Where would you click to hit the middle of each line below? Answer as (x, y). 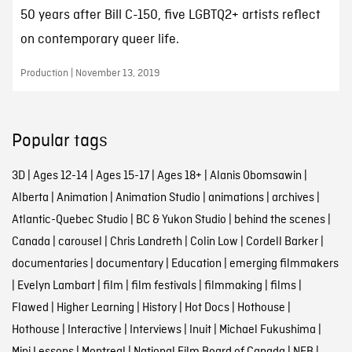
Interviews (155, 330)
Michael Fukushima (267, 330)
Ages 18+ (179, 176)
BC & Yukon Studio (181, 220)
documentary (129, 264)
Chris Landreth (146, 242)
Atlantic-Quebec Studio (70, 220)
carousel (80, 242)
